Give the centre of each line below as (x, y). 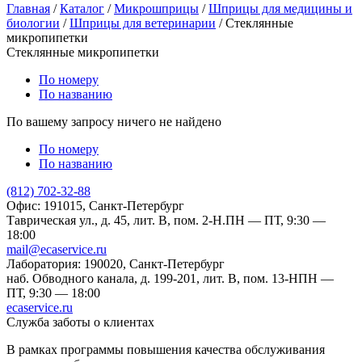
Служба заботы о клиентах (80, 322)
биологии (33, 23)
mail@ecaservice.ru (57, 249)
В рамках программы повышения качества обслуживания (166, 349)
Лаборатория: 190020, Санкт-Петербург (116, 263)
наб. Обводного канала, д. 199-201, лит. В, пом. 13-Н (152, 278)
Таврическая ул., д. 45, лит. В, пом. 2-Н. (116, 220)
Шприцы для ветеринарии (143, 23)
